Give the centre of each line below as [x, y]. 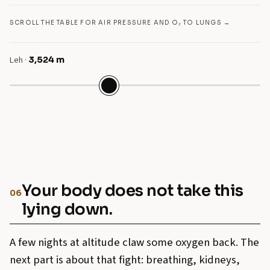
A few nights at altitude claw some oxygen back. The [134, 242]
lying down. [67, 209]
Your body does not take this [133, 190]
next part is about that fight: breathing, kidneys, [125, 259]
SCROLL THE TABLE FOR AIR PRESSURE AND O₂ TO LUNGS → [120, 22]
